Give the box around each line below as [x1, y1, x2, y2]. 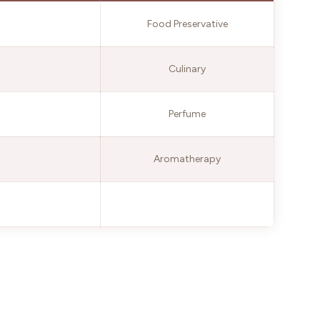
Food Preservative [146, 17, 228, 30]
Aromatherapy [154, 152, 221, 165]
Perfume [169, 107, 206, 120]
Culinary [169, 62, 206, 75]
